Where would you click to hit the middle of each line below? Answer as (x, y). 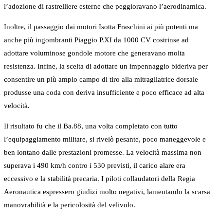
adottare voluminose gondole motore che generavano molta (94, 53)
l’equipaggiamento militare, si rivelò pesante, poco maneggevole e (105, 139)
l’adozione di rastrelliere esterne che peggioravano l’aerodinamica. (105, 7)
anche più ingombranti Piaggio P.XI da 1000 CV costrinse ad (96, 40)
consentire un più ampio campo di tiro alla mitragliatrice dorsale (101, 80)
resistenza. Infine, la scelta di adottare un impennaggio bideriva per (106, 66)
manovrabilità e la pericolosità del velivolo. (70, 205)
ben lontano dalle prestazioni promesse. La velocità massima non (103, 153)
